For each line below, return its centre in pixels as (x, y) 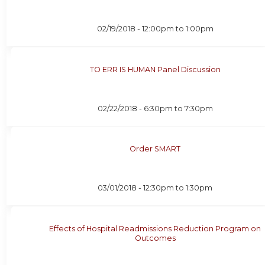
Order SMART (155, 149)
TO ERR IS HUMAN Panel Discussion (155, 69)
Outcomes (155, 238)
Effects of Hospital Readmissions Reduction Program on (155, 228)
